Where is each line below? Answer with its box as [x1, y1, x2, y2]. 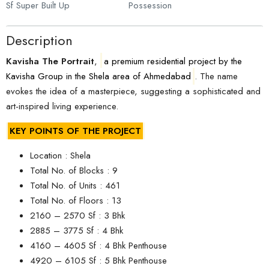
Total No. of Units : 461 [30, 179, 120, 192]
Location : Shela [30, 149, 91, 162]
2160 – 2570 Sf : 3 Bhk [30, 209, 125, 222]
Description [6, 31, 73, 50]
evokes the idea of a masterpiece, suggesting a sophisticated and [6, 85, 261, 98]
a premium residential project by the [104, 55, 242, 68]
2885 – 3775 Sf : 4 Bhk [30, 224, 123, 237]
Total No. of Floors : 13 [30, 194, 121, 207]
